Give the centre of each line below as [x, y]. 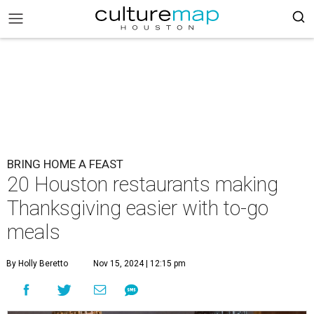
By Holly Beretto [37, 264]
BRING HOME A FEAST [65, 164]
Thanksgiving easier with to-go [138, 208]
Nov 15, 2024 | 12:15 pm [139, 264]
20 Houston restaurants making [143, 184]
